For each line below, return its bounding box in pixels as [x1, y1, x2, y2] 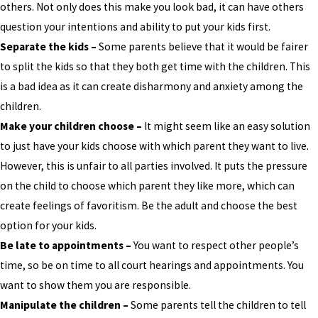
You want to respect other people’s [131, 238, 299, 252]
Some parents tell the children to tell [128, 297, 306, 312]
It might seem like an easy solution [142, 119, 310, 133]
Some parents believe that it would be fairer [97, 39, 308, 53]
